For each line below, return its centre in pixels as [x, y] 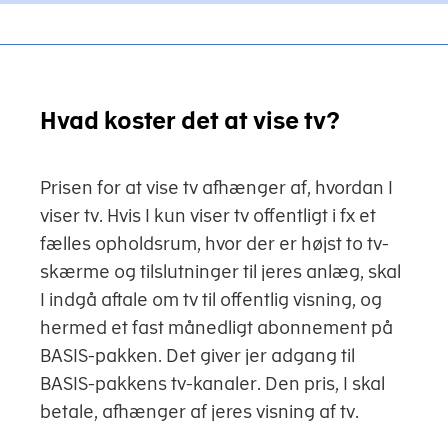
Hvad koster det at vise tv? [190, 120]
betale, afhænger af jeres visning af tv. [201, 412]
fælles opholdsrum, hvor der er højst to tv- [214, 244]
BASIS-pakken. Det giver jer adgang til [197, 356]
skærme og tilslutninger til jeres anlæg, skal [220, 272]
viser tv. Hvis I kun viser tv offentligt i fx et [208, 216]
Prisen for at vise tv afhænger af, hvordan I [216, 188]
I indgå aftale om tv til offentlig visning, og [211, 300]
